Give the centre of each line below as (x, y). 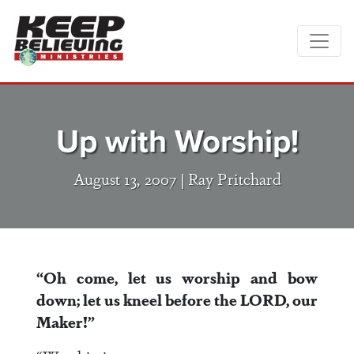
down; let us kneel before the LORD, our (177, 299)
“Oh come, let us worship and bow (177, 277)
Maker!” (66, 322)
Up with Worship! (177, 141)
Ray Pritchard (234, 178)
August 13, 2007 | (130, 178)
